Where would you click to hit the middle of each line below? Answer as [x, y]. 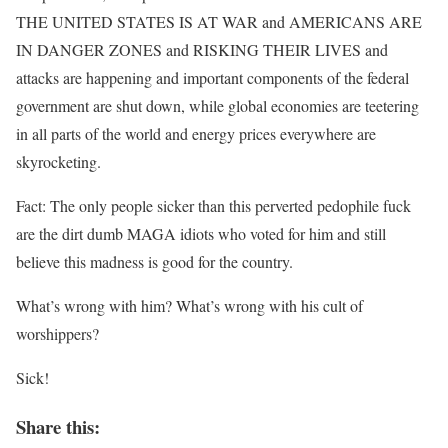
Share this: [58, 426]
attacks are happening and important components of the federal [212, 77]
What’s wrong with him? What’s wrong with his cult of [189, 305]
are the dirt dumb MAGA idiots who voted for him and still [201, 233]
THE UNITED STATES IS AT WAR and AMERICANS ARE [219, 21]
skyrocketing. [58, 161]
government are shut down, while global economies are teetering [217, 105]
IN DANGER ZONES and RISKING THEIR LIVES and [202, 49]
